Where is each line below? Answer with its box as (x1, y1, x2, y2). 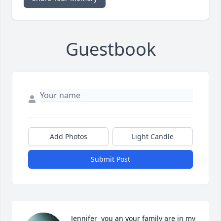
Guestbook (65, 37, 156, 61)
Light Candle (132, 131, 174, 141)
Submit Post (91, 154, 130, 164)
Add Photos (49, 131, 87, 141)
